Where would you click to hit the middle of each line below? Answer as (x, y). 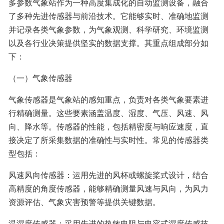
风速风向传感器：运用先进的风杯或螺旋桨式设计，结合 (108, 175)
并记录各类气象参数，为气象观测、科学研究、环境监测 (108, 29)
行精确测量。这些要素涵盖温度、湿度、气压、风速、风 (108, 113)
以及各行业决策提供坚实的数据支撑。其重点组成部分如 (108, 43)
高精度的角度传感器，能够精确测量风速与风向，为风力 (108, 188)
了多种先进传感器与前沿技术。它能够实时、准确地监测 (108, 16)
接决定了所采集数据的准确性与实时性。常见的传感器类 (108, 140)
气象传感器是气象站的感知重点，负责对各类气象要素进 (108, 99)
